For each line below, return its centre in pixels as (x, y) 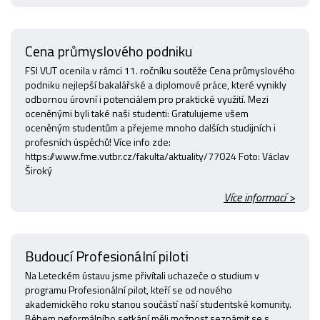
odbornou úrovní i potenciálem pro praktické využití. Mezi (147, 99)
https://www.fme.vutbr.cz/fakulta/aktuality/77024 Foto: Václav (157, 156)
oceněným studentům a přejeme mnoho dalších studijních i (150, 128)
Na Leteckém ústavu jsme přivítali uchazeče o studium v (142, 276)
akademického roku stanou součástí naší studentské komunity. (158, 304)
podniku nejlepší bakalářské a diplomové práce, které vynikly (156, 85)
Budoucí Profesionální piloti (107, 256)
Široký (39, 171)
